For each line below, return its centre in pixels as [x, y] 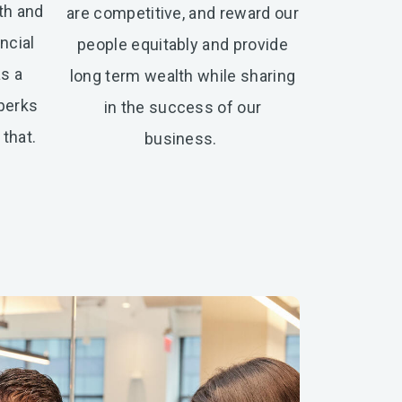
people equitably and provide [183, 44]
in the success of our [183, 107]
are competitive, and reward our [183, 13]
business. [183, 138]
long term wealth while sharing [183, 75]
